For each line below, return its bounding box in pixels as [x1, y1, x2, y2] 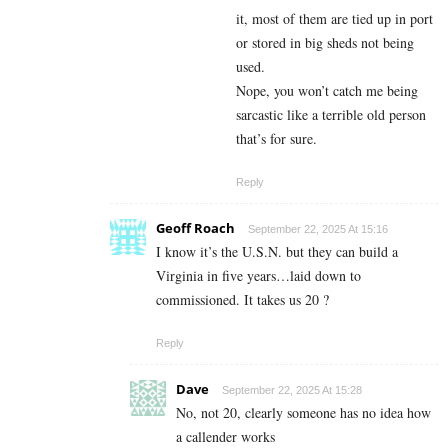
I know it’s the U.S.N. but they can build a [156, 241, 398, 261]
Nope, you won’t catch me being [236, 80, 418, 100]
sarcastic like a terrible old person [236, 104, 426, 124]
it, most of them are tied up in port [236, 8, 433, 28]
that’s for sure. [236, 128, 317, 148]
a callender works [176, 426, 275, 446]
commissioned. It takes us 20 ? [156, 289, 329, 309]
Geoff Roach [156, 218, 235, 237]
